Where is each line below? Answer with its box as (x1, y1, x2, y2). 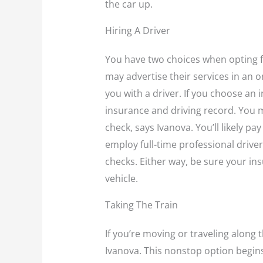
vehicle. (104, 172, 138, 186)
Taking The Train (104, 198, 178, 212)
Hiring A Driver (104, 24, 170, 38)
